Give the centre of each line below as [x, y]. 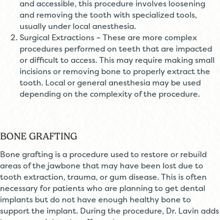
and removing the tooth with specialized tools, [108, 15]
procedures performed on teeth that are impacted [116, 49]
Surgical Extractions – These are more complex [108, 37]
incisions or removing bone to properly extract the [115, 71]
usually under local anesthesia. [78, 26]
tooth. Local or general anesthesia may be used [110, 82]
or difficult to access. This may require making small [117, 60]
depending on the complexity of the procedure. [110, 94]
